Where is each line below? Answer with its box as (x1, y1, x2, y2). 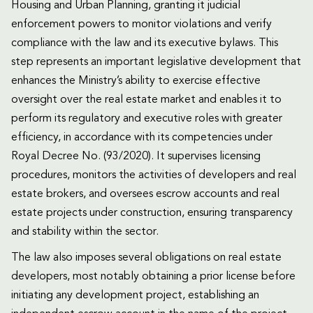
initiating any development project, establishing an (11, 290, 259, 302)
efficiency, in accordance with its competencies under (11, 132, 272, 144)
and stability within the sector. (11, 226, 159, 238)
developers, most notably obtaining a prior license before (11, 271, 296, 283)
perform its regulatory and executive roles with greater (11, 113, 282, 125)
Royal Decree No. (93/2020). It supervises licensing (11, 151, 261, 163)
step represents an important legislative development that (11, 57, 301, 68)
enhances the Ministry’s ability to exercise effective (11, 75, 261, 87)
